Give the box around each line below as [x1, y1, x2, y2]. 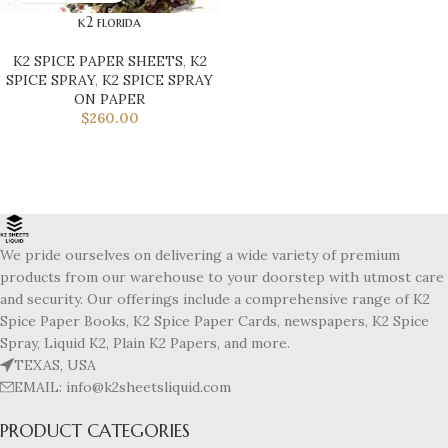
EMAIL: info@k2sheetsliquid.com [14, 377, 231, 396]
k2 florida [78, 12, 141, 31]
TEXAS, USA [14, 355, 96, 374]
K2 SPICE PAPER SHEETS [12, 51, 183, 70]
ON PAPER [74, 89, 145, 108]
